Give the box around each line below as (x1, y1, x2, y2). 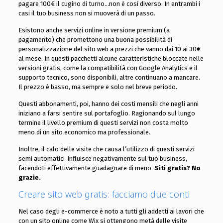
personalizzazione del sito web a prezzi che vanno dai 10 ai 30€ (18, 45, 201, 53)
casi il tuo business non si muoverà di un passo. (18, 9, 155, 17)
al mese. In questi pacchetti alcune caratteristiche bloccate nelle (18, 55, 204, 63)
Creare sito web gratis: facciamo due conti (18, 188, 190, 201)
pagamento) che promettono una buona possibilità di (18, 36, 172, 44)
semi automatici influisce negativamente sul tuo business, (18, 155, 187, 163)
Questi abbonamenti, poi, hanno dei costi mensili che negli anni (18, 100, 199, 108)
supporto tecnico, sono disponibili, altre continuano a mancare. (18, 74, 200, 82)
